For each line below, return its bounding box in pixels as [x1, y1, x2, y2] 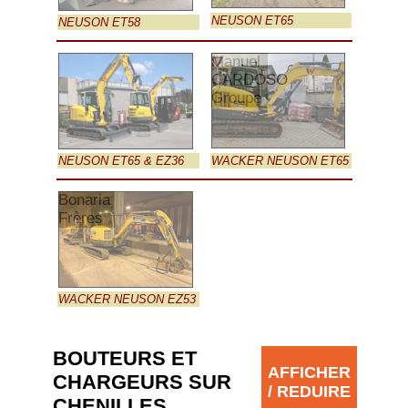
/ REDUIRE [267, 382, 351, 402]
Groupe [210, 89, 261, 107]
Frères [57, 209, 103, 228]
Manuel [210, 53, 260, 71]
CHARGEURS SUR [52, 371, 231, 394]
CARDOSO [210, 71, 288, 89]
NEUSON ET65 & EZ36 [57, 154, 184, 168]
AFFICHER [267, 363, 351, 382]
